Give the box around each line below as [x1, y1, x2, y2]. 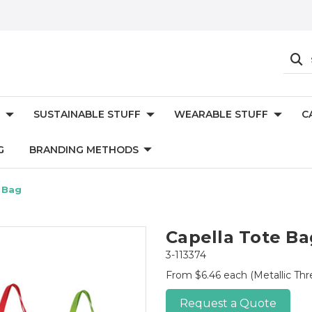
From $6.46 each [166, 269, 250, 281]
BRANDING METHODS [29, 143, 139, 156]
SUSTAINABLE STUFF [33, 108, 141, 120]
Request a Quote [180, 297, 276, 310]
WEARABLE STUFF [174, 108, 268, 120]
